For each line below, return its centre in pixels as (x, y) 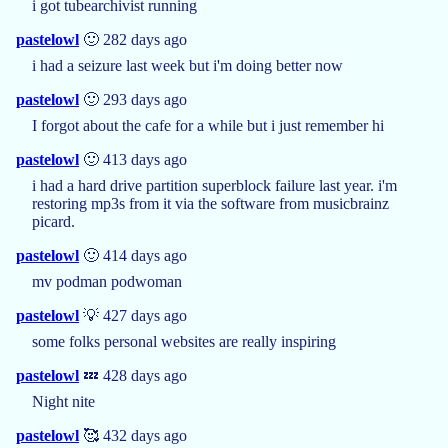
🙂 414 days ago (133, 255)
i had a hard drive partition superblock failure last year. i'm (214, 185)
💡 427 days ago (133, 315)
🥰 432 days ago (133, 435)
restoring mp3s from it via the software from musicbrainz (210, 203)
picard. (53, 221)
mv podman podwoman (107, 281)
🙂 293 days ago (133, 99)
